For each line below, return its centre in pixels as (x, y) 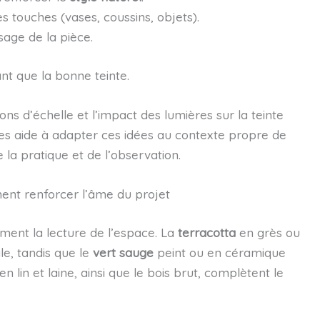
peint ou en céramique (219, 252)
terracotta (206, 232)
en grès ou (267, 232)
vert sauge (123, 252)
